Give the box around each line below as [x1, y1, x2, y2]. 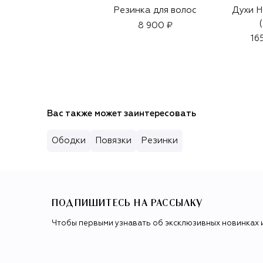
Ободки [52, 136, 86, 145]
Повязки [95, 136, 131, 145]
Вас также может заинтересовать [47, 109, 196, 118]
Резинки [141, 136, 178, 145]
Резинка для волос [113, 5, 197, 15]
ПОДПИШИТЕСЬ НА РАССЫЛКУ [52, 198, 203, 208]
